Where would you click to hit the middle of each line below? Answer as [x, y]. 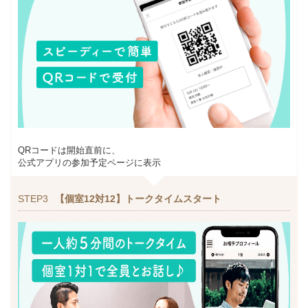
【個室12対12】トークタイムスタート [138, 199]
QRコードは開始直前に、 [69, 151]
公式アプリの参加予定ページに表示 [89, 163]
